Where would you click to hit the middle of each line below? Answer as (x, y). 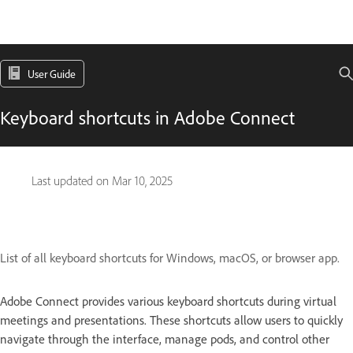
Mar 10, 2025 (142, 181)
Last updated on (72, 181)
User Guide (52, 74)
